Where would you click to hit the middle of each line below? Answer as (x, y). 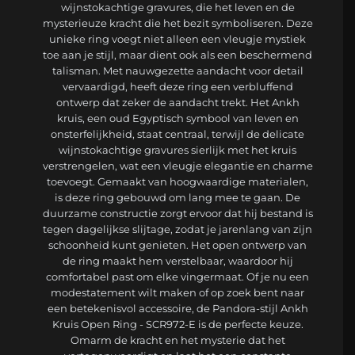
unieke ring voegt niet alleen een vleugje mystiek (177, 39)
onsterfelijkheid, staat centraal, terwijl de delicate (177, 134)
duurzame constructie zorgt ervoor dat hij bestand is (177, 214)
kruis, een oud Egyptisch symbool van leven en (177, 118)
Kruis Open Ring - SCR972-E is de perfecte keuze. (177, 324)
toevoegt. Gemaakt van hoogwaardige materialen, (177, 182)
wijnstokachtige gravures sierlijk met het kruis (177, 150)
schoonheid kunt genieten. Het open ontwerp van (177, 245)
